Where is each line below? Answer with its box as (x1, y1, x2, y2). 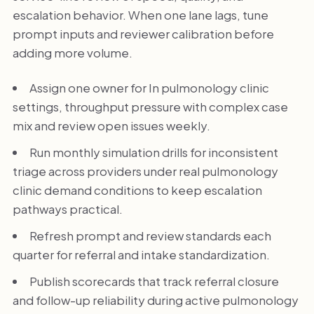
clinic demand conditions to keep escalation (12, 182, 262, 198)
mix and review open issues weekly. (12, 117, 210, 133)
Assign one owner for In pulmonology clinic (29, 79, 269, 95)
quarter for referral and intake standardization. (12, 247, 270, 263)
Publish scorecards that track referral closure (29, 273, 279, 289)
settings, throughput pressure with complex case (12, 98, 288, 114)
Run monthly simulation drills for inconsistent (29, 144, 278, 160)
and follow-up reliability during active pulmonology (12, 292, 299, 308)
